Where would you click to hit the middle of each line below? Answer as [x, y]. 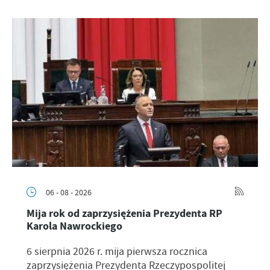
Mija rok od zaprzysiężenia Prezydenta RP [124, 213]
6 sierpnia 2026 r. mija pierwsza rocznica [117, 251]
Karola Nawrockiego [74, 226]
